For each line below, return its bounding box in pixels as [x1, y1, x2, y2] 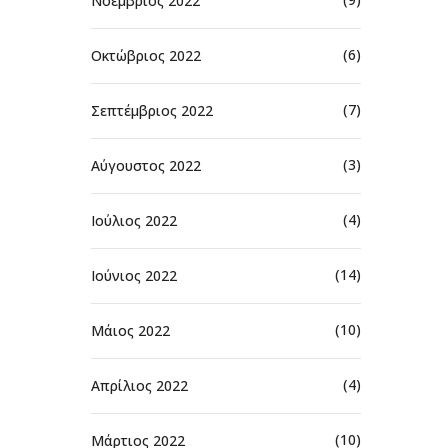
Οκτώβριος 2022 [91, 45, 201, 65]
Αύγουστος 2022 [91, 155, 201, 175]
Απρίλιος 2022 [91, 375, 188, 395]
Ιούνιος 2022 [91, 265, 177, 285]
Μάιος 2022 [91, 320, 170, 340]
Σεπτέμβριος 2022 [91, 100, 213, 120]
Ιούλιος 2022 [91, 210, 177, 230]
